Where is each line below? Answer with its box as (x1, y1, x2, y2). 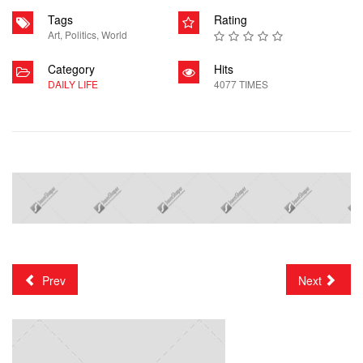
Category (48, 61, 95, 78)
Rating (213, 11, 247, 28)
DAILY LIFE (48, 77, 98, 92)
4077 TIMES (213, 77, 268, 92)
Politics (65, 28, 96, 42)
